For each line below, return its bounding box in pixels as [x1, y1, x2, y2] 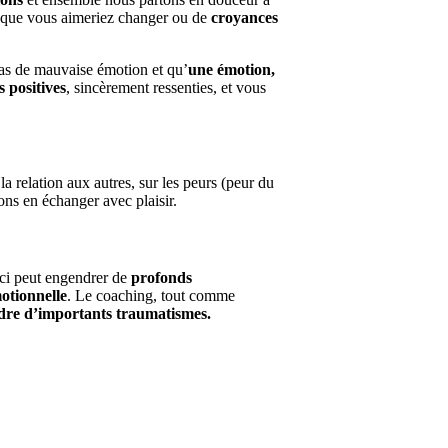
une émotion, [187, 60, 275, 78]
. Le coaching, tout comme [66, 287, 235, 305]
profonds [130, 269, 192, 287]
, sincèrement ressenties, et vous [65, 78, 266, 96]
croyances [210, 8, 278, 26]
